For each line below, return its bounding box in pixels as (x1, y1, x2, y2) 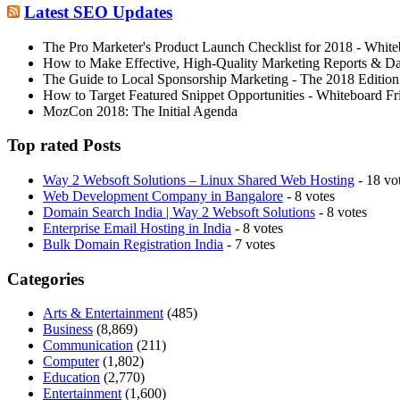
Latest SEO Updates (24, 2, 172, 21)
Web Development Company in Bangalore (43, 188, 283, 204)
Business (43, 321, 93, 337)
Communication (43, 337, 133, 354)
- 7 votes (223, 237, 275, 253)
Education (43, 370, 100, 386)
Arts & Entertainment (43, 305, 163, 321)
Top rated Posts (7, 136, 121, 155)
